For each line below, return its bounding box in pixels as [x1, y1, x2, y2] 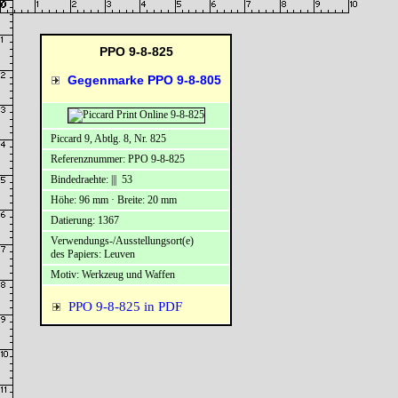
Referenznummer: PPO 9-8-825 [45, 153, 185, 165]
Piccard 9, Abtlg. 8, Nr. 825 [45, 132, 166, 145]
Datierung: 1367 [45, 214, 119, 227]
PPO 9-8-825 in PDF [68, 299, 182, 314]
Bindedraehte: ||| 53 [45, 173, 132, 186]
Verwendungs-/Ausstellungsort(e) [45, 235, 194, 247]
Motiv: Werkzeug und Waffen [45, 268, 175, 281]
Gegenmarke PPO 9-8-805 [68, 73, 221, 87]
